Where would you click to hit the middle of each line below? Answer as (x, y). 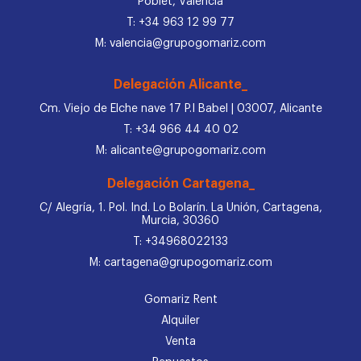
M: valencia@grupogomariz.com (180, 44)
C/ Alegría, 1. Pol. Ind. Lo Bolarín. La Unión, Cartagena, (180, 208)
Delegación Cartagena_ (180, 184)
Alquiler (180, 321)
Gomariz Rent (180, 300)
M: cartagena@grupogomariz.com (180, 263)
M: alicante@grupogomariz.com (180, 151)
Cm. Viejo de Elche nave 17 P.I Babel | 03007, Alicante (180, 109)
